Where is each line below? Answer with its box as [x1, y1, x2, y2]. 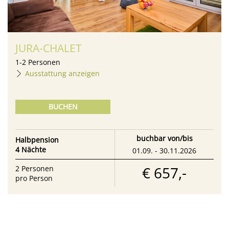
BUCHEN [48, 102, 78, 112]
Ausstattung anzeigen [25, 68, 100, 79]
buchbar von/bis [136, 133, 193, 144]
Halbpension [15, 134, 59, 145]
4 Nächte [15, 144, 46, 154]
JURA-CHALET [15, 41, 82, 56]
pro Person [15, 173, 53, 183]
